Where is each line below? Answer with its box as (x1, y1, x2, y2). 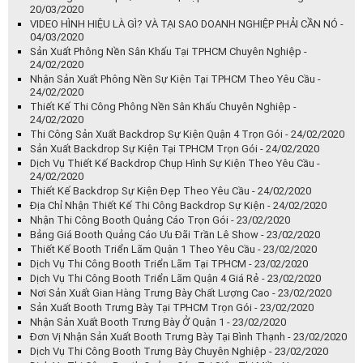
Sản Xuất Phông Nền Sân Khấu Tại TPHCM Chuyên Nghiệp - (30, 45, 307, 58)
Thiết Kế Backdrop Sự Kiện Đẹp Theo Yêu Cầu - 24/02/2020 (30, 185, 311, 198)
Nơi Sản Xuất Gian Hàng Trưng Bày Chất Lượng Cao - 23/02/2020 (30, 287, 331, 300)
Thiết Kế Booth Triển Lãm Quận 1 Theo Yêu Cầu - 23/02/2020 (30, 243, 317, 256)
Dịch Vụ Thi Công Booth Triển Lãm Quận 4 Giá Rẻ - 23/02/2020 (30, 272, 321, 285)
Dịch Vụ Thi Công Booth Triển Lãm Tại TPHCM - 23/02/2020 (30, 258, 308, 271)
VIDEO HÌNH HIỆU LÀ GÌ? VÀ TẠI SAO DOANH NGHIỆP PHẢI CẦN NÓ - (30, 18, 344, 31)
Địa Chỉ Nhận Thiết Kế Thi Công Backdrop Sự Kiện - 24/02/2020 (30, 199, 327, 212)
